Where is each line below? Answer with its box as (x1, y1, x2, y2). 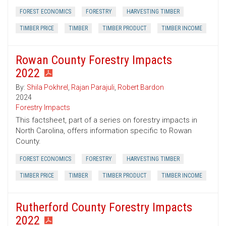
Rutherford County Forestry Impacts (16, 200, 192, 215)
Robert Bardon (118, 83, 164, 92)
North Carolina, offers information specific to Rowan (16, 126, 192, 136)
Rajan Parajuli (71, 83, 115, 92)
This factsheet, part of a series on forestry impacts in (16, 116, 197, 125)
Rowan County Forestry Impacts (16, 53, 172, 68)
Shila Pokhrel (27, 83, 68, 92)
